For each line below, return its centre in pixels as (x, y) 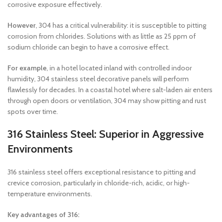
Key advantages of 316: (43, 215)
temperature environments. (50, 194)
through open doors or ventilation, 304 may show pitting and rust (107, 101)
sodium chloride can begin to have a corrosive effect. (88, 47)
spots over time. (33, 111)
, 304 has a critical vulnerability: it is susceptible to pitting (121, 25)
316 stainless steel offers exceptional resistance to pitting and (102, 172)
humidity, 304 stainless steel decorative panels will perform (98, 79)
